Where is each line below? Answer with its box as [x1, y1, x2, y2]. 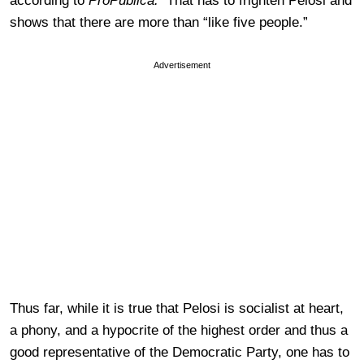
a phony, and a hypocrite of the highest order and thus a [10, 323, 348, 339]
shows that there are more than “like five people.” [10, 15, 308, 31]
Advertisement [154, 60, 210, 71]
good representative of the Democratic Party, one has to [10, 344, 349, 361]
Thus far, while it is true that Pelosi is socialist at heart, [10, 301, 344, 317]
